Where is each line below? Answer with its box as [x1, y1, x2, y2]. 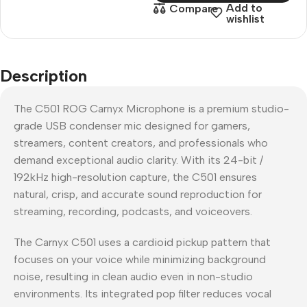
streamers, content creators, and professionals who [14, 136, 268, 149]
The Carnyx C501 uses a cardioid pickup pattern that [14, 235, 271, 249]
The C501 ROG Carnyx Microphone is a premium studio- [14, 101, 289, 115]
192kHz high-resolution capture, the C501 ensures [14, 170, 257, 184]
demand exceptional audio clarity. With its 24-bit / [14, 153, 263, 167]
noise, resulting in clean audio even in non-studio [14, 269, 253, 283]
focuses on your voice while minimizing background [14, 252, 266, 266]
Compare [169, 2, 218, 15]
